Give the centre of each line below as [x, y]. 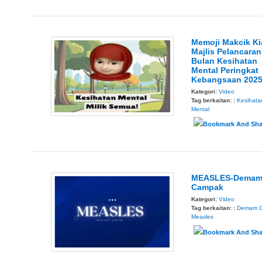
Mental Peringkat [225, 70]
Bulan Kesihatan [224, 61]
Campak [207, 187]
